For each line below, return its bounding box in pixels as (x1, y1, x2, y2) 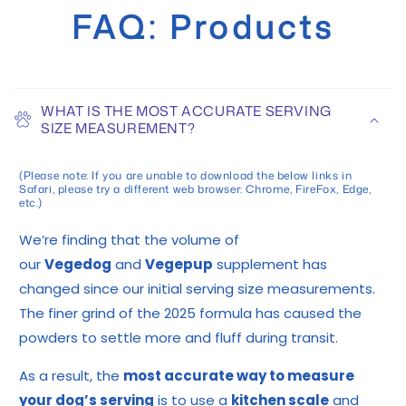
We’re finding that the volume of (19, 230, 239, 250)
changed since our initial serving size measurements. (19, 279, 375, 299)
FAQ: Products (72, 4, 334, 49)
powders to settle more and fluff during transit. (19, 328, 338, 348)
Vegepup (145, 255, 213, 275)
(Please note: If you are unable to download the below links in (19, 167, 353, 183)
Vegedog (44, 255, 111, 275)
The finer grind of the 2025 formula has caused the (19, 304, 362, 324)
